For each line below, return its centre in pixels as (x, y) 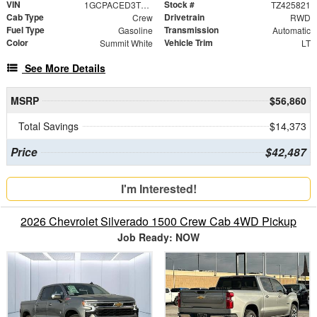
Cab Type (25, 17)
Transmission (191, 30)
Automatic (291, 30)
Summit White (126, 43)
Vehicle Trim (189, 43)
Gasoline (135, 30)
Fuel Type (25, 30)
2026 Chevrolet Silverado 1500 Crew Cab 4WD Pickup (158, 221)
